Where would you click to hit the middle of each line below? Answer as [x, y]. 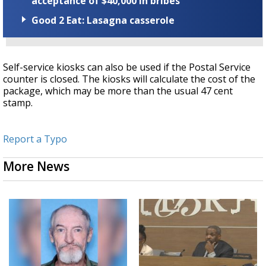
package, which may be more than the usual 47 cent [118, 91]
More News [36, 167]
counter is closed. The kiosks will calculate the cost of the [129, 79]
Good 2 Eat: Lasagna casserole [103, 20]
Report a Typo [35, 139]
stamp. [18, 103]
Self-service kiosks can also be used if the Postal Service [127, 67]
